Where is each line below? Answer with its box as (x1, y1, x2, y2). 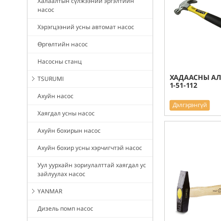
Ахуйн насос (37, 92, 74, 101)
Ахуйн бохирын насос (37, 126, 101, 135)
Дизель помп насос (37, 204, 93, 213)
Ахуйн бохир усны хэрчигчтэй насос (37, 144, 142, 152)
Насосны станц (37, 57, 82, 66)
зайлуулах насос (37, 170, 85, 179)
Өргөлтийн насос (37, 40, 88, 49)
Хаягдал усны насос (37, 109, 95, 118)
